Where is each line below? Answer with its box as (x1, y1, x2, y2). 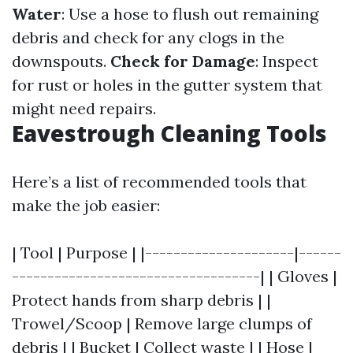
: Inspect (255, 51, 318, 71)
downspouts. (12, 51, 110, 71)
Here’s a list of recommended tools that (12, 172, 307, 191)
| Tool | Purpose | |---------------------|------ (12, 243, 341, 262)
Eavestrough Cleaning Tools (12, 118, 327, 148)
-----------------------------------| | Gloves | (12, 266, 337, 286)
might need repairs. (12, 98, 156, 118)
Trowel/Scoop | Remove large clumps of (12, 314, 312, 333)
